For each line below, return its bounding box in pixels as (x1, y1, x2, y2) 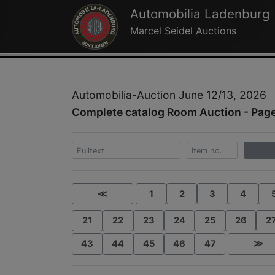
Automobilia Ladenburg (130, 6, 270, 22)
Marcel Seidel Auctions (130, 25, 236, 37)
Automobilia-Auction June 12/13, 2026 (72, 88, 266, 101)
